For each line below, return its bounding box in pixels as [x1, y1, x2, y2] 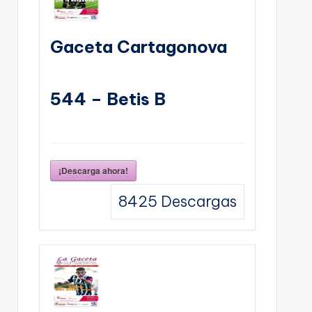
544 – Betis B [49, 88, 166, 109]
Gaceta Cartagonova [49, 36, 227, 57]
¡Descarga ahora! [58, 164, 128, 177]
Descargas [157, 191, 237, 211]
